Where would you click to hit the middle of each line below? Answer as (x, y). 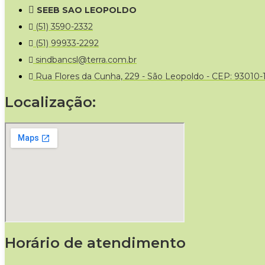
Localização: (50, 102)
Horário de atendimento (95, 243)
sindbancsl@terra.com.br (86, 59)
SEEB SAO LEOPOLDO (87, 10)
